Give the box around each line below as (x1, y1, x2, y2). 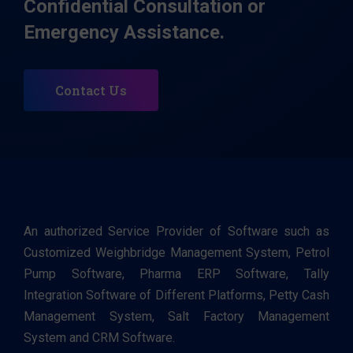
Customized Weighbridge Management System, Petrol (24, 245, 329, 261)
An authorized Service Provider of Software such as (24, 224, 329, 240)
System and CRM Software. (24, 330, 178, 346)
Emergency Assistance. (24, 21, 225, 44)
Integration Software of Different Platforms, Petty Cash (24, 288, 329, 303)
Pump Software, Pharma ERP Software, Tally (24, 266, 329, 282)
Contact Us (55, 82, 127, 99)
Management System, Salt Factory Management (24, 309, 329, 325)
